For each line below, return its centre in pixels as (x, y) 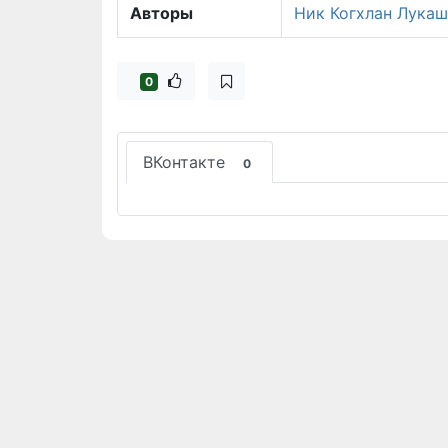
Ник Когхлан (343, 13)
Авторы (161, 13)
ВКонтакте (186, 162)
